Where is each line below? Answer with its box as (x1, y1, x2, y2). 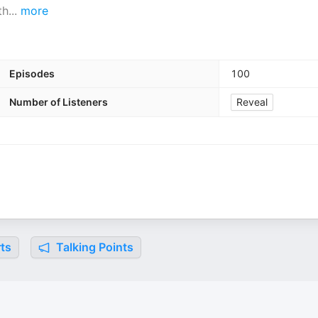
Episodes (9, 67, 55, 79)
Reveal (236, 96, 268, 108)
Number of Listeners (9, 96, 108, 108)
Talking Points (53, 240, 133, 254)
